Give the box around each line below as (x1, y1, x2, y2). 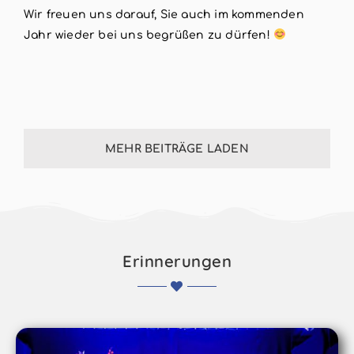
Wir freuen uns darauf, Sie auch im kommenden (24, 8, 304, 21)
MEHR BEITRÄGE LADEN (105, 142, 249, 155)
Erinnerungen (122, 250, 232, 271)
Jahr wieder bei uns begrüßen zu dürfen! (24, 28, 274, 41)
